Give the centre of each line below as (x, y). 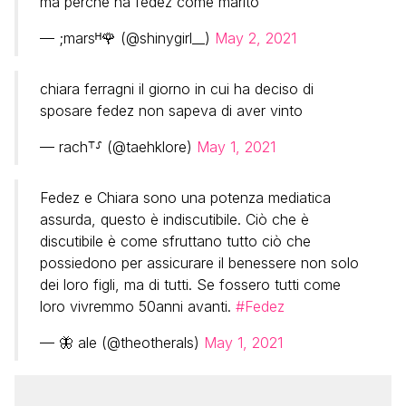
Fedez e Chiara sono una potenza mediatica (185, 198)
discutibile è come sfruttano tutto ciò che (175, 241)
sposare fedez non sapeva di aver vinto (171, 111)
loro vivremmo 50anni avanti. (138, 306)
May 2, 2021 (256, 38)
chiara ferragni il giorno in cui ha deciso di (177, 89)
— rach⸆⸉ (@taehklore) (118, 147)
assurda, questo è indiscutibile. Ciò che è (174, 219)
